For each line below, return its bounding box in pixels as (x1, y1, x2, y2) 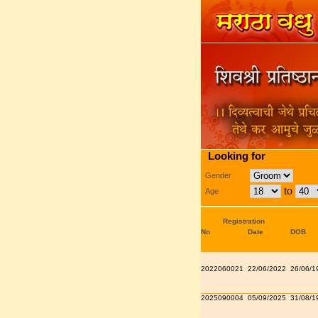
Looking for (207, 150, 265, 162)
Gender (204, 171, 231, 180)
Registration (223, 217, 265, 225)
